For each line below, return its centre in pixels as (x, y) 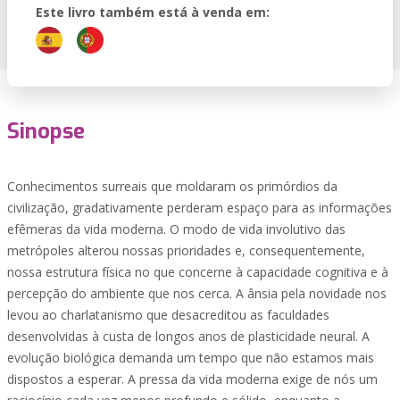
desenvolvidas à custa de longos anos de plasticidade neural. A (188, 336)
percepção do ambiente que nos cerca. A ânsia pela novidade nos (197, 293)
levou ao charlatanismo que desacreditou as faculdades (168, 315)
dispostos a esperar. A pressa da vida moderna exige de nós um (192, 379)
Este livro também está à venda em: (153, 12)
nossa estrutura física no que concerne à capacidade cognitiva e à (198, 272)
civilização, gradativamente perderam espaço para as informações (200, 208)
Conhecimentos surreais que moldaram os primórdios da (172, 186)
